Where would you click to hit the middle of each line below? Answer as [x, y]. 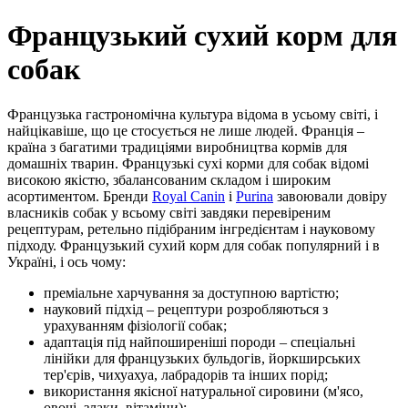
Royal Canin [189, 196]
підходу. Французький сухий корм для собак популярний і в [194, 245]
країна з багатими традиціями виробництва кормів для [177, 147]
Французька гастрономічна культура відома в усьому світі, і [193, 114]
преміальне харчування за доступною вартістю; [191, 292]
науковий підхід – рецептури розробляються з [186, 309]
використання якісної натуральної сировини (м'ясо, [204, 391]
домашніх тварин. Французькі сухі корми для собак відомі [188, 163]
